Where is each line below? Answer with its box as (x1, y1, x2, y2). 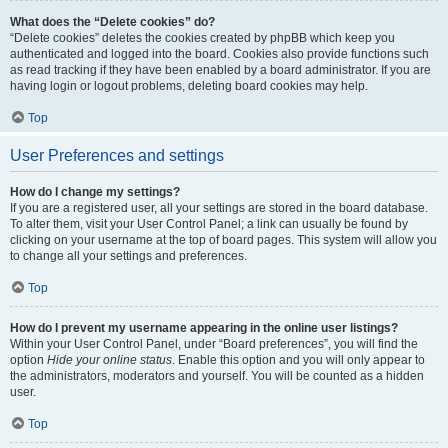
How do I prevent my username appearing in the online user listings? (10, 321, 398, 335)
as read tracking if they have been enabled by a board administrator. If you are (10, 63, 431, 77)
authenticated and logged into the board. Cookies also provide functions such (10, 47, 429, 61)
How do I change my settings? (10, 185, 180, 199)
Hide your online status (47, 353, 172, 367)
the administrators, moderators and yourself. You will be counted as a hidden (10, 369, 424, 383)
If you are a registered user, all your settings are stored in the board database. (10, 201, 428, 215)
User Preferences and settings (10, 147, 224, 164)
